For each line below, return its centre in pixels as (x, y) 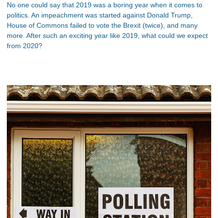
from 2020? (25, 46)
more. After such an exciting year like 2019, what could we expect (107, 36)
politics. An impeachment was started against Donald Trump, (100, 15)
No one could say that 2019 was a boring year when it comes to (105, 5)
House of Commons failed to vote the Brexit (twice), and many (102, 25)
